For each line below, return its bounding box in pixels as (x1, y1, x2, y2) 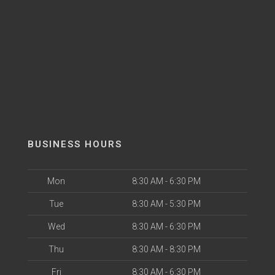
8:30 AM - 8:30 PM (131, 244, 201, 254)
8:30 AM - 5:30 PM (131, 198, 201, 209)
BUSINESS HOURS (28, 138, 122, 150)
